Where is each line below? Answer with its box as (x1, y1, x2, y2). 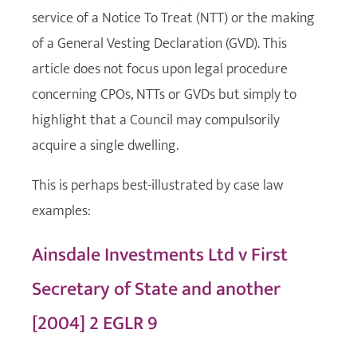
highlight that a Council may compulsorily (32, 108, 280, 132)
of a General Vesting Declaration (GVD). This (32, 31, 287, 56)
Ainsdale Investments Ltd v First (32, 238, 288, 271)
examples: (32, 198, 91, 223)
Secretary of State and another (32, 273, 280, 305)
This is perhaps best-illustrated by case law (32, 173, 283, 198)
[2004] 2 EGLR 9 (32, 307, 158, 339)
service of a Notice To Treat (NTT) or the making (32, 6, 315, 30)
